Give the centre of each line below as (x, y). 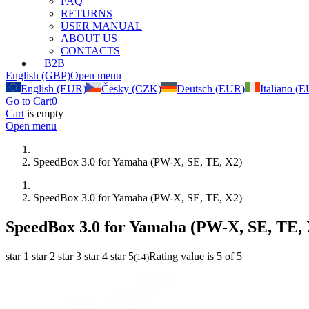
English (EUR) (53, 89)
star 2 (43, 256)
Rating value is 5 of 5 (196, 256)
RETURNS (87, 13)
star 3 (70, 256)
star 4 (96, 256)
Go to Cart (29, 101)
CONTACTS (90, 51)
